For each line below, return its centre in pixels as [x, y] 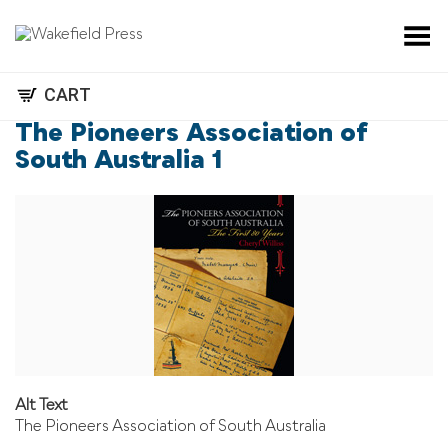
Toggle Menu [388, 29]
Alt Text [41, 406]
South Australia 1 [118, 161]
